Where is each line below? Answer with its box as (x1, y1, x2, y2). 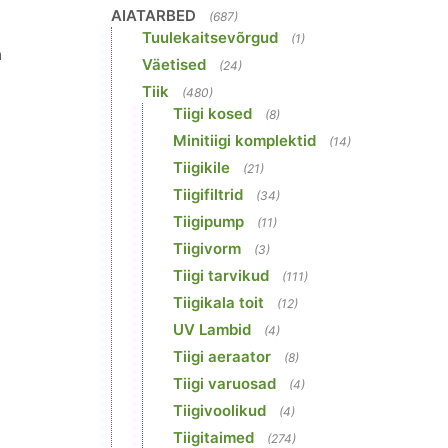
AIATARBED (111, 6, 196, 25)
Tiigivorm (173, 239, 241, 258)
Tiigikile (173, 158, 230, 177)
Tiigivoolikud (173, 401, 266, 420)
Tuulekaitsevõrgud (142, 28, 278, 47)
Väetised (142, 55, 206, 74)
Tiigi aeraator (173, 347, 271, 366)
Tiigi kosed (173, 104, 252, 123)
